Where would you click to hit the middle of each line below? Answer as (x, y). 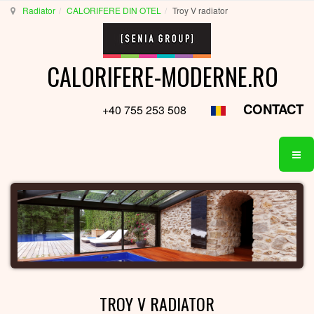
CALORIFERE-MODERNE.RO (162, 76)
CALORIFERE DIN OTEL (114, 10)
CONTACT (273, 109)
